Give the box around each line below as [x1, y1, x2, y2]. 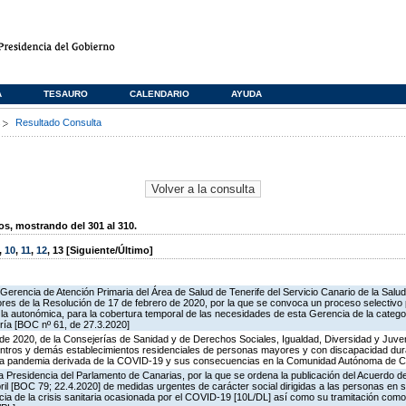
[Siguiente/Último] [63, 245, 153, 256]
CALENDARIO [130, 89, 189, 99]
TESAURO [43, 89, 88, 99]
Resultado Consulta [15, 117, 101, 128]
